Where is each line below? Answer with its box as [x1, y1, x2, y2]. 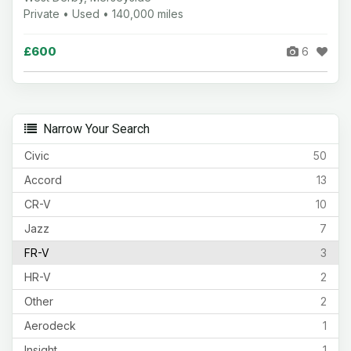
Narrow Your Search [37, 121, 150, 136]
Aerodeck [24, 318, 76, 332]
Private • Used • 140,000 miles [24, 6, 183, 20]
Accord [24, 172, 62, 186]
